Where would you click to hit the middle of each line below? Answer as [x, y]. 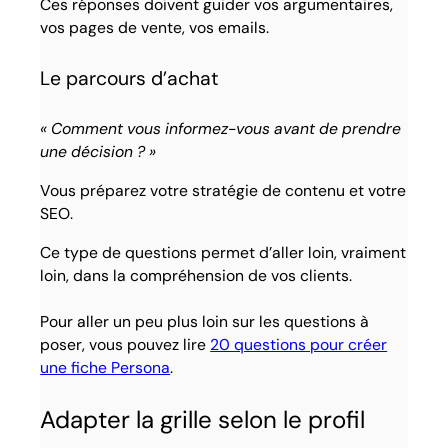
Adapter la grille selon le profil [203, 419]
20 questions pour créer [299, 344]
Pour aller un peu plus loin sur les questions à [205, 321]
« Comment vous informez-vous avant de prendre [221, 129]
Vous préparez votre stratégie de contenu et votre [223, 191]
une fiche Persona [105, 367]
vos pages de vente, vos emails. [155, 27]
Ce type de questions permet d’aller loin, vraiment [223, 252]
